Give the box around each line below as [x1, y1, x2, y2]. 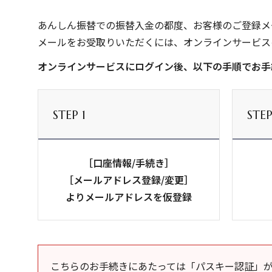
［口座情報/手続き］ [83, 155, 174, 170]
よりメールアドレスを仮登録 [66, 189, 192, 204]
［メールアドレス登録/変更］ [64, 172, 194, 187]
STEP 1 [53, 107, 86, 123]
